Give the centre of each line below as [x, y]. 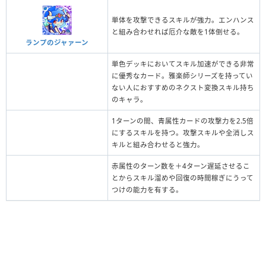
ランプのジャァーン [57, 42]
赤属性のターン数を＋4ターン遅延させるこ [181, 166]
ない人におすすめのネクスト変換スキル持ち [183, 87]
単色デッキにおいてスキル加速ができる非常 [183, 64]
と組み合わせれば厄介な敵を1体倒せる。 [178, 31]
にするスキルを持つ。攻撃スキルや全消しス [183, 132]
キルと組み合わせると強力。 [158, 144]
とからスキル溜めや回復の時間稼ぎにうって [183, 178]
